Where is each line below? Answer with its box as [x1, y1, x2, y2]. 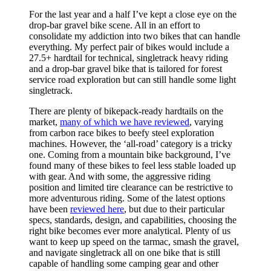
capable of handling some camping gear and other [29, 258, 218, 269]
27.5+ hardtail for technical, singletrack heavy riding [29, 53, 228, 64]
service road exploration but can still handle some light [29, 74, 236, 85]
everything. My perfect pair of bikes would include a [29, 42, 229, 53]
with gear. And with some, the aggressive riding [29, 171, 211, 182]
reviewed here [70, 204, 124, 215]
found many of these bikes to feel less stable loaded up [29, 160, 236, 171]
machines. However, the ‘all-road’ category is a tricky [29, 139, 232, 149]
